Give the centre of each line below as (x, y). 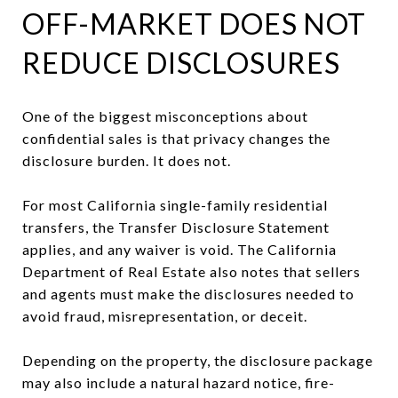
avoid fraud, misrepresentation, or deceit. (165, 315)
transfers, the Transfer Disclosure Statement (176, 227)
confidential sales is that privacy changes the (176, 138)
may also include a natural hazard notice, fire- (179, 382)
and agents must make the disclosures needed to (188, 293)
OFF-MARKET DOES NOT (194, 23)
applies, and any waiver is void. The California (179, 249)
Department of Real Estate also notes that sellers (191, 271)
